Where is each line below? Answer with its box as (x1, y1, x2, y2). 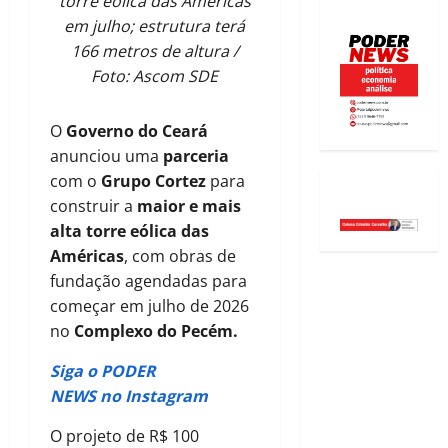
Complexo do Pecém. (74, 320, 238, 343)
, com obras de (124, 245, 236, 268)
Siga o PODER (50, 360, 156, 383)
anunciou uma (50, 145, 163, 168)
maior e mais (137, 195, 241, 218)
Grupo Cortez (101, 170, 206, 193)
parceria (163, 145, 229, 168)
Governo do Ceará (66, 120, 208, 143)
